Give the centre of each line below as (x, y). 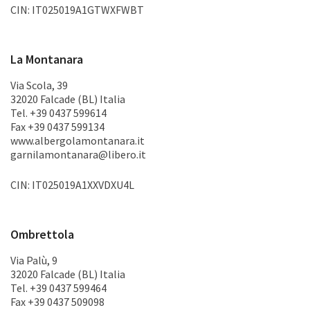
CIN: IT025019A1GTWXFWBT (77, 10)
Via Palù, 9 (34, 260)
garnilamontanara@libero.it (78, 154)
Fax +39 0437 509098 (57, 302)
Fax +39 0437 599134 (57, 127)
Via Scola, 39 (39, 85)
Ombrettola (42, 234)
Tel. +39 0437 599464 (58, 288)
